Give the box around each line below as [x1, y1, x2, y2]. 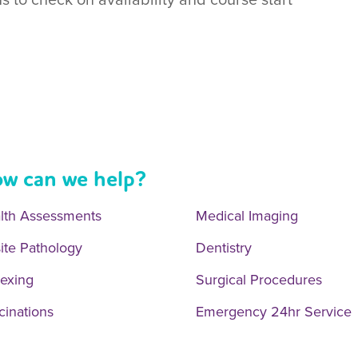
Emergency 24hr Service [195, 300, 352, 322]
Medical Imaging [195, 205, 298, 226]
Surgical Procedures [195, 268, 322, 290]
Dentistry [195, 237, 252, 258]
